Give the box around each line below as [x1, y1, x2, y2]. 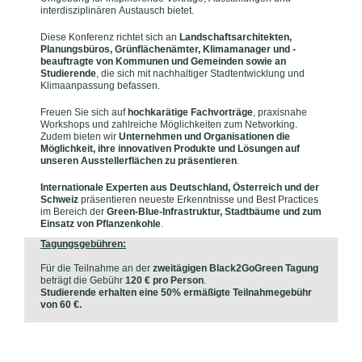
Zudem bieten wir [40, 131, 119, 143]
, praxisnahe [253, 107, 307, 119]
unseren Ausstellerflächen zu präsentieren [40, 155, 237, 167]
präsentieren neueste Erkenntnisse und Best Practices [81, 194, 318, 206]
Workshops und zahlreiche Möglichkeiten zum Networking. [40, 119, 297, 131]
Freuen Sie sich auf [40, 107, 128, 119]
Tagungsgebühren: [40, 238, 126, 250]
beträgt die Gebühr [40, 275, 125, 287]
